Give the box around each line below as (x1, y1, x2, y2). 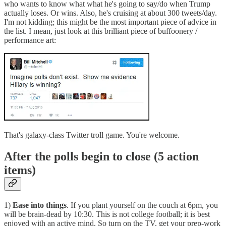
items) (4, 163, 36, 177)
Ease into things (13, 201, 67, 210)
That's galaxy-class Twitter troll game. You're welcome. (4, 131, 180, 140)
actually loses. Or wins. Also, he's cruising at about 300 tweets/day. (4, 9, 217, 18)
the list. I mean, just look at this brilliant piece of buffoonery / (4, 27, 197, 36)
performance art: (4, 36, 56, 45)
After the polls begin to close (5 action (4, 150, 199, 163)
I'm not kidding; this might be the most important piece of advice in (4, 18, 216, 27)
